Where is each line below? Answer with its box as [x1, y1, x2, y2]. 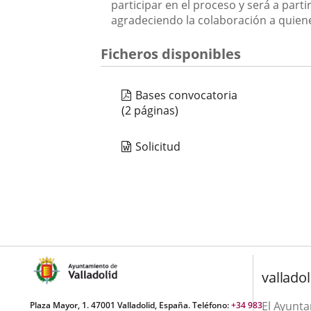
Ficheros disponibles [101, 44, 242, 63]
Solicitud [135, 139, 181, 154]
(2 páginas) [121, 103, 179, 118]
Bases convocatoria [135, 87, 238, 103]
